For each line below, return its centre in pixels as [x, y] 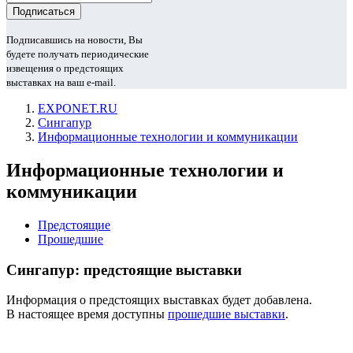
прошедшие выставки [227, 314]
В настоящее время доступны [87, 314]
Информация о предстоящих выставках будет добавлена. [159, 300]
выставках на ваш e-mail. [61, 82]
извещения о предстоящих [65, 68]
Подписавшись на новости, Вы [74, 40]
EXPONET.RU [78, 108]
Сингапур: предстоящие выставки [124, 269]
